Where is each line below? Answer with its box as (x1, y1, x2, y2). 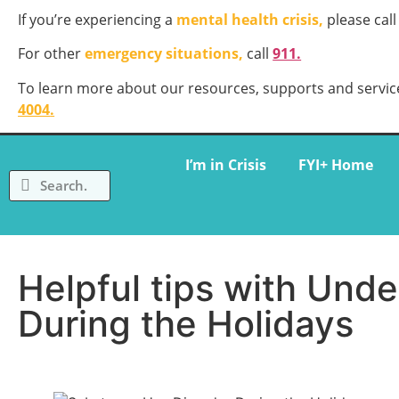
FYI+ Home (297, 155, 373, 175)
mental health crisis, (176, 10, 324, 30)
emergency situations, (85, 44, 244, 64)
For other (18, 44, 85, 64)
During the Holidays (18, 302, 363, 346)
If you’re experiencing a (18, 10, 177, 30)
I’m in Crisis (184, 155, 266, 175)
